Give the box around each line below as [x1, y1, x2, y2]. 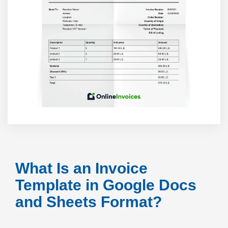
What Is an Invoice [15, 160, 148, 177]
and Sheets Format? [15, 193, 162, 210]
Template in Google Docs [15, 177, 196, 193]
